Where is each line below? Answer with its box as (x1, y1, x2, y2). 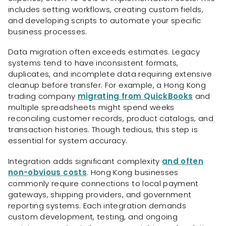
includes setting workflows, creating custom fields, (8, 4, 203, 15)
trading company (8, 91, 78, 102)
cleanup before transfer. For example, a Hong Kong (8, 80, 206, 91)
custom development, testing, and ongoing (8, 211, 178, 222)
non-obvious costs (8, 167, 87, 178)
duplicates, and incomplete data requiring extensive (8, 69, 212, 80)
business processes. (8, 26, 87, 37)
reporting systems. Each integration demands (8, 200, 187, 211)
